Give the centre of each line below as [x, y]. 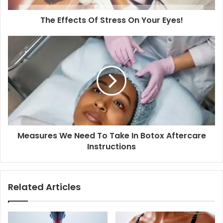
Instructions [111, 146]
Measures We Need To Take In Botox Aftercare [111, 135]
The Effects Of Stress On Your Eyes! [111, 20]
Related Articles [44, 187]
